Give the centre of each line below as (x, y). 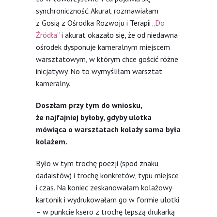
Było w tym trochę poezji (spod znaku (97, 163)
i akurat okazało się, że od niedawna (119, 35)
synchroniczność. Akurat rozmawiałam (97, 10)
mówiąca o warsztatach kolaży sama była (108, 129)
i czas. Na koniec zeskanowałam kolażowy (104, 187)
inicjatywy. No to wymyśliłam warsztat (99, 71)
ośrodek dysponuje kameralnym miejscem (103, 47)
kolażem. (52, 141)
